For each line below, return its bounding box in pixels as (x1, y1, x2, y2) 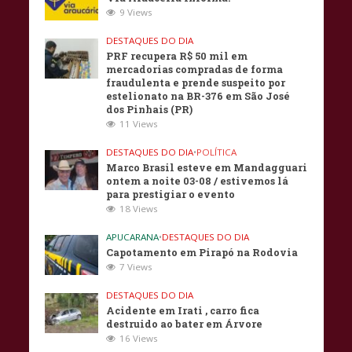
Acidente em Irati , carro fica (106, 303, 260, 317)
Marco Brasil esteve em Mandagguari (106, 160, 308, 174)
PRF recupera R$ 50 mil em (106, 49, 248, 62)
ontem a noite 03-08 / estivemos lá (106, 174, 289, 187)
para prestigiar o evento (106, 187, 236, 200)
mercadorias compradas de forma (106, 62, 284, 75)
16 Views (119, 332, 159, 344)
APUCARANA (106, 230, 159, 243)
